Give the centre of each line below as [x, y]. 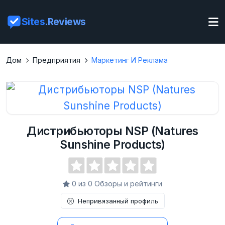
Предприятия [57, 60]
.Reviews [65, 22]
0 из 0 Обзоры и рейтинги [117, 184]
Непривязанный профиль [118, 201]
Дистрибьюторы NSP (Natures [113, 131]
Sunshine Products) [113, 145]
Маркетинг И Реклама [130, 60]
